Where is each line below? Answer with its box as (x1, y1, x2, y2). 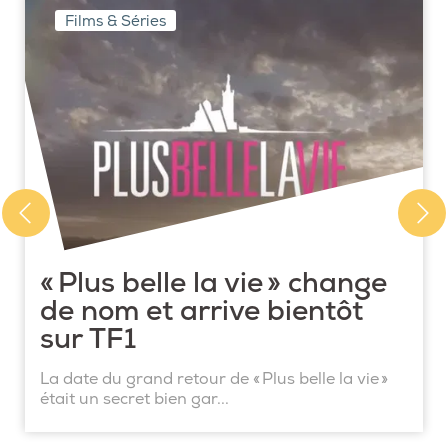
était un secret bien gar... (40, 389, 229, 410)
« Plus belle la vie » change (40, 266, 387, 302)
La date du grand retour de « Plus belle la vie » (40, 369, 388, 390)
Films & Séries (65, 12, 166, 32)
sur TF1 (40, 322, 136, 358)
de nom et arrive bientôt (40, 294, 363, 330)
